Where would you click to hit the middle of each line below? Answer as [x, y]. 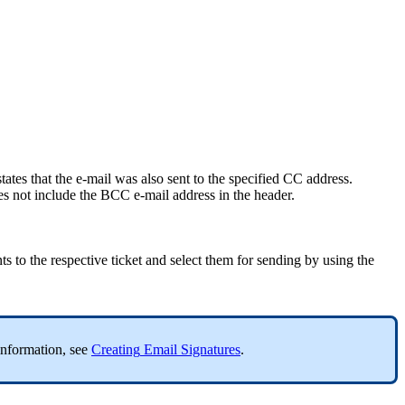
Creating [116, 350]
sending [279, 260]
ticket [127, 260]
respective [79, 260]
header [273, 195]
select [186, 260]
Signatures [211, 350]
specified [254, 179]
